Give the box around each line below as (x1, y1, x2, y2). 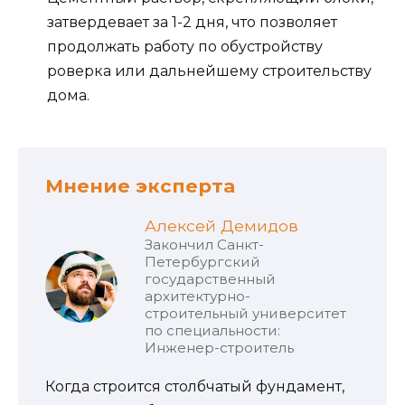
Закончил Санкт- (145, 236, 264, 254)
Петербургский (145, 253, 260, 271)
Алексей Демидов (145, 216, 298, 236)
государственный (145, 270, 276, 288)
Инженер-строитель (145, 339, 294, 357)
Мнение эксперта (45, 174, 235, 197)
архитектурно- (145, 287, 250, 306)
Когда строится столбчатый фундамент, (45, 378, 344, 396)
